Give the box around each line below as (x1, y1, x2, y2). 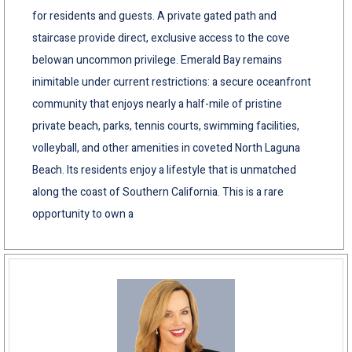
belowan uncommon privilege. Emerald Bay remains (32, 51, 282, 68)
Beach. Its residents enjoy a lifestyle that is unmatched (32, 161, 296, 178)
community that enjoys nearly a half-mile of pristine (32, 95, 282, 112)
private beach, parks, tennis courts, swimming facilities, (32, 117, 299, 134)
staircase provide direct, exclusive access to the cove (32, 29, 290, 46)
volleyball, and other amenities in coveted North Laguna (32, 139, 300, 156)
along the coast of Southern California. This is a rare (32, 183, 284, 200)
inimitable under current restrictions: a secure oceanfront (32, 73, 311, 90)
